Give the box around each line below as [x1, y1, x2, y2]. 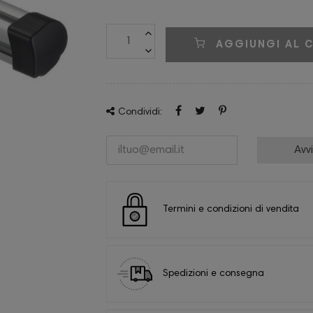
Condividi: [118, 108, 162, 118]
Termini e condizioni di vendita [163, 204, 299, 214]
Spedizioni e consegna [163, 268, 264, 279]
